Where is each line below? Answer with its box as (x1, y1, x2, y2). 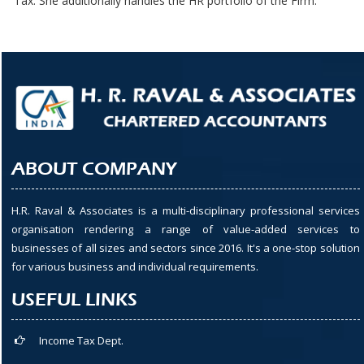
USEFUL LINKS (11, 289, 137, 311)
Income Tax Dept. (39, 333, 123, 349)
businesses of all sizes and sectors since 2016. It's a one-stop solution (11, 240, 360, 256)
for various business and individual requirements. (11, 259, 258, 275)
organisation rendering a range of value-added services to (11, 222, 360, 237)
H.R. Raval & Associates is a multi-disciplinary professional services (11, 203, 360, 219)
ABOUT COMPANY (11, 158, 176, 180)
